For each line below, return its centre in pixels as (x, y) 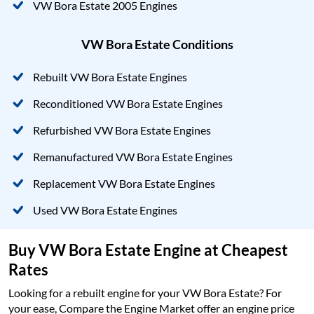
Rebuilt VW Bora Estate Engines (110, 76)
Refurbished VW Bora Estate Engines (122, 130)
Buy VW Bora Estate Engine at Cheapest (148, 250)
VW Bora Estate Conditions (157, 44)
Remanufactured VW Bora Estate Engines (133, 156)
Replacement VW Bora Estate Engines (124, 183)
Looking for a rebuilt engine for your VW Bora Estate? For (145, 292)
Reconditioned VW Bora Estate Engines (128, 103)
